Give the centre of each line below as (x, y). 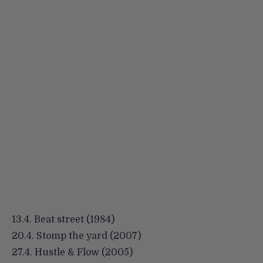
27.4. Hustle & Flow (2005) (72, 252)
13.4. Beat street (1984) (63, 219)
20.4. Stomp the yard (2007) (76, 236)
